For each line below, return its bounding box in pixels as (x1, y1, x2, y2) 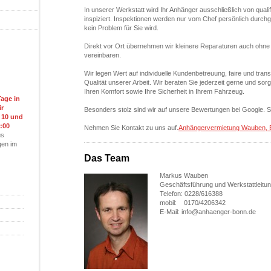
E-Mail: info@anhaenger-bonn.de (160, 208, 256, 215)
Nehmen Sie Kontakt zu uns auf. (84, 124, 178, 131)
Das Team (84, 153, 129, 163)
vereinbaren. (84, 51, 121, 59)
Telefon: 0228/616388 (160, 190, 223, 197)
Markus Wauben (160, 172, 208, 179)
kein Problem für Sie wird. (84, 24, 160, 31)
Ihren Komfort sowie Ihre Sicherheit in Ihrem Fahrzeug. (84, 88, 244, 95)
